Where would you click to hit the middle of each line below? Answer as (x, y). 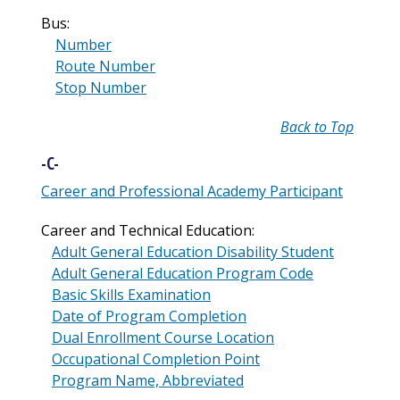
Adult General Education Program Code (183, 274)
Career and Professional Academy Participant (192, 192)
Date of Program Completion (149, 317)
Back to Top (317, 126)
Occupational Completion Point (156, 359)
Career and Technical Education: (148, 231)
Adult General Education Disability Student (193, 252)
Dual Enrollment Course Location (163, 338)
